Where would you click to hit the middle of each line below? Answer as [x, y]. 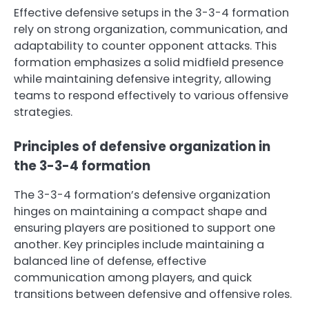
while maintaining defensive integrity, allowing [142, 79]
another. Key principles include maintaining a [139, 245]
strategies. [43, 112]
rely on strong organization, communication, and [151, 30]
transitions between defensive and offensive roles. [153, 295]
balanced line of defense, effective [110, 261]
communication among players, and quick [133, 278]
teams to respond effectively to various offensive [151, 96]
